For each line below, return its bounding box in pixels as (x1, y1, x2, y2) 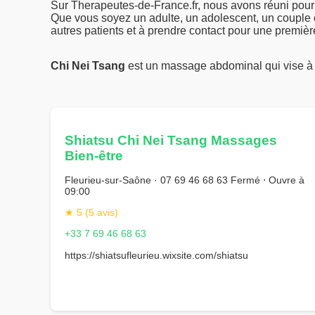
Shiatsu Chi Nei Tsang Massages (65, 133, 277, 148)
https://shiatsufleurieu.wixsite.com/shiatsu (65, 249, 248, 261)
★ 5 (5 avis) (65, 206, 118, 218)
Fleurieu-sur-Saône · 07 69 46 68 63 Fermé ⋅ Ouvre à (65, 174, 304, 186)
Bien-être (65, 148, 123, 164)
